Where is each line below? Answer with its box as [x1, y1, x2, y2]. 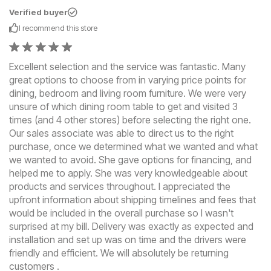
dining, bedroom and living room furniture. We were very [9, 87, 246, 100]
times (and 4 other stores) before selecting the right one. [9, 114, 251, 126]
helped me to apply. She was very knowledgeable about [9, 167, 247, 180]
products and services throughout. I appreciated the [9, 180, 230, 193]
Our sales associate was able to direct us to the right [9, 127, 233, 140]
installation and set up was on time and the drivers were [9, 233, 246, 246]
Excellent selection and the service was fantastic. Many [9, 60, 246, 73]
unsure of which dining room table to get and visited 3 [9, 100, 238, 113]
